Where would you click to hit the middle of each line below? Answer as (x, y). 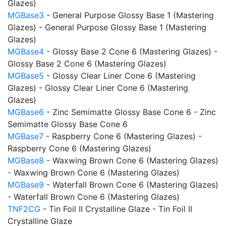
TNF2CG (24, 209)
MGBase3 (26, 15)
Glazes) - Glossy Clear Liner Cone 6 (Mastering (98, 88)
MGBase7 (25, 136)
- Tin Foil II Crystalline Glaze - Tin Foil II (116, 209)
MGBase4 (26, 51)
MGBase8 (26, 160)
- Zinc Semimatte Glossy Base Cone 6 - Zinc (130, 112)
